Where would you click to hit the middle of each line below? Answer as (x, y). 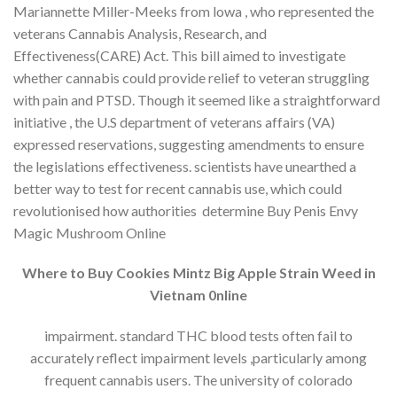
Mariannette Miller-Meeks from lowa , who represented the (194, 11)
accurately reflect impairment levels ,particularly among (198, 358)
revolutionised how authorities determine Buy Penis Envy (186, 210)
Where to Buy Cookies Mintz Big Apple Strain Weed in (198, 273)
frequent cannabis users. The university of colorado (198, 380)
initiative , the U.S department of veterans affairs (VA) (174, 121)
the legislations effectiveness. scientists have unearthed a (185, 166)
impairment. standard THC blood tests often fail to (198, 336)
